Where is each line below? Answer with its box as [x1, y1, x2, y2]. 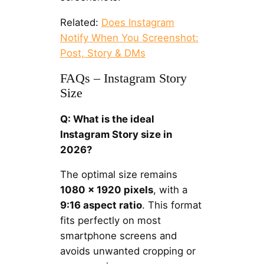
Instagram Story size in [60, 128, 172, 140]
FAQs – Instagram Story [60, 71, 187, 85]
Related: [60, 16, 101, 28]
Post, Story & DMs [60, 47, 146, 59]
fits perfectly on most [60, 214, 161, 227]
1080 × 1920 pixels [60, 184, 153, 196]
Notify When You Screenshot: [60, 31, 199, 44]
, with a [153, 184, 187, 196]
